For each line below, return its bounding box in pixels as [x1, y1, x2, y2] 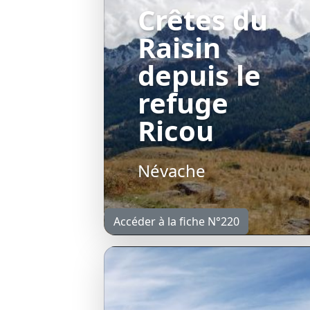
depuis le [138, 55, 261, 94]
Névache [138, 158, 206, 182]
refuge [138, 83, 228, 122]
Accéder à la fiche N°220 [113, 213, 239, 229]
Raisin [138, 28, 221, 66]
